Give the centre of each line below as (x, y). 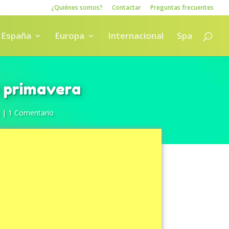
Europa (70, 36)
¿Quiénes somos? (77, 7)
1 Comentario (31, 113)
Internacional (136, 36)
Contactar (127, 7)
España (16, 36)
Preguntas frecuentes (182, 7)
